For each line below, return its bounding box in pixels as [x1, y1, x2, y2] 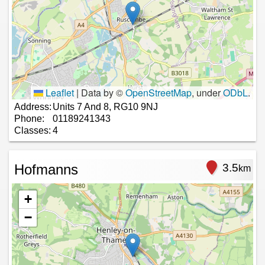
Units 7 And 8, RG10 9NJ [53, 101, 158, 112]
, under [192, 85, 223, 99]
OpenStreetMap [125, 85, 192, 99]
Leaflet [43, 85, 74, 99]
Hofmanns [14, 161, 78, 177]
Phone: [14, 113, 44, 124]
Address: [14, 101, 51, 112]
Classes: [14, 125, 51, 135]
